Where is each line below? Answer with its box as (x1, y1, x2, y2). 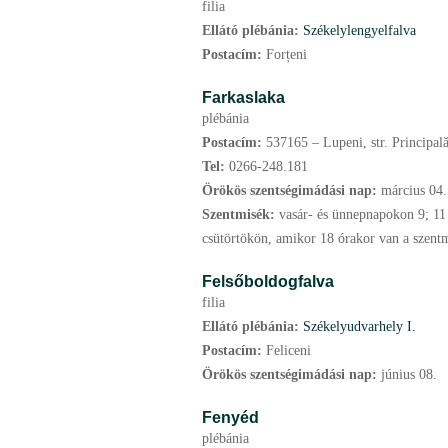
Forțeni (266, 47, 307, 62)
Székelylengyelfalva (303, 23, 416, 38)
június (381, 367, 415, 382)
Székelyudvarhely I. (303, 319, 416, 334)
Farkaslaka (202, 88, 285, 106)
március (381, 183, 425, 198)
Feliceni (266, 343, 311, 358)
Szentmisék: (202, 207, 279, 222)
